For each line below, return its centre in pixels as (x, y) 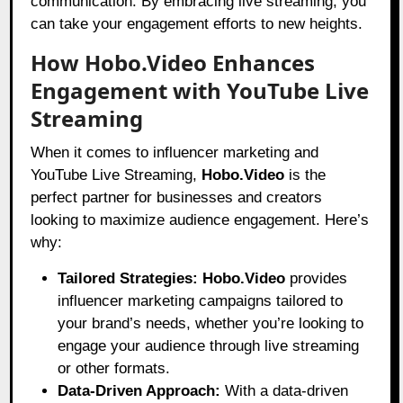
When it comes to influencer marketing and (175, 153)
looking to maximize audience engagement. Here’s (200, 220)
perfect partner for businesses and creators (177, 198)
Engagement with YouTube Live (200, 91)
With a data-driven (285, 391)
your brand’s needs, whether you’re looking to (211, 324)
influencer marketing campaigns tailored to (201, 301)
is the (305, 175)
